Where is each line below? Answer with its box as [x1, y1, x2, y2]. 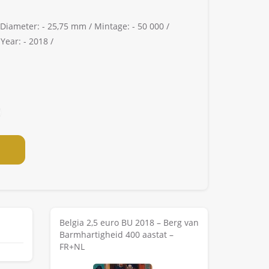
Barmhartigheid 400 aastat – [59, 229, 174, 241]
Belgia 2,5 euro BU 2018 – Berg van [59, 217, 199, 229]
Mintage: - [94, 20, 135, 32]
